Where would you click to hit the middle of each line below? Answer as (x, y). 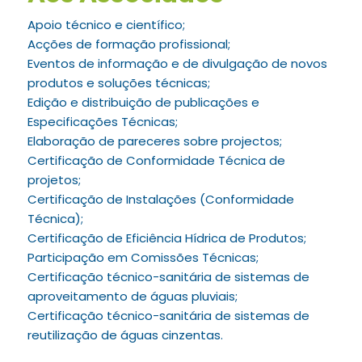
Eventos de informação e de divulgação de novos (177, 63)
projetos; (54, 180)
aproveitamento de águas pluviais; (132, 296)
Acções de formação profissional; (128, 44)
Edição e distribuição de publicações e (143, 102)
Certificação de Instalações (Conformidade (160, 199)
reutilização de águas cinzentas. (125, 335)
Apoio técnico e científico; (106, 25)
